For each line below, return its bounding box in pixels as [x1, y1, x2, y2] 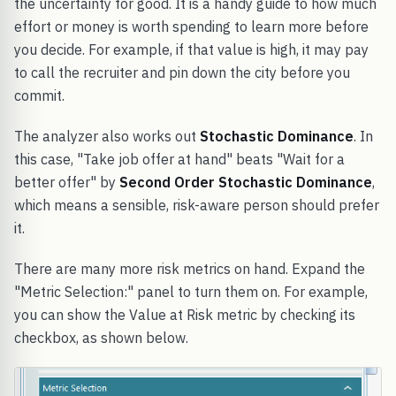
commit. [14, 86, 65, 104]
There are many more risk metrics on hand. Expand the [14, 259, 365, 278]
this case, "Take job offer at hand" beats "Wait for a [14, 149, 345, 168]
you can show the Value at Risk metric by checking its [14, 305, 355, 324]
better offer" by [14, 172, 119, 191]
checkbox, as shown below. [14, 328, 188, 346]
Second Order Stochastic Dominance [119, 172, 372, 191]
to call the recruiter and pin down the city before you [14, 63, 350, 81]
